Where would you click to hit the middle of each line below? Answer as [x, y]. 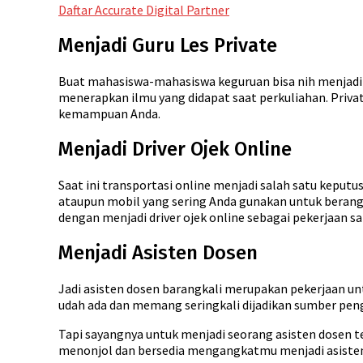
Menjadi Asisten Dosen [158, 252]
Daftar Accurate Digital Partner [144, 10]
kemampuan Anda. [109, 114]
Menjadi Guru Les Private [168, 46]
